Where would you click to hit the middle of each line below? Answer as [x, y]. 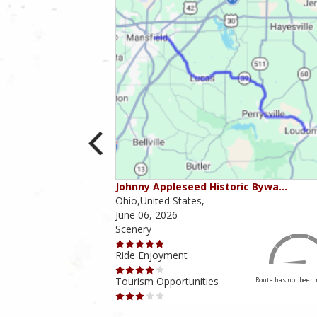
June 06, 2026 [146, 215]
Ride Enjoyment [151, 255]
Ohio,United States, [160, 201]
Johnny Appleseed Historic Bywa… [201, 187]
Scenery [133, 229]
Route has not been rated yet [57, 280]
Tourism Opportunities [167, 282]
